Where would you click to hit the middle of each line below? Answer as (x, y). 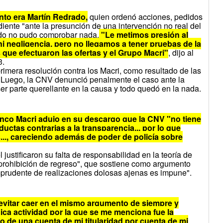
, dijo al (181, 52)
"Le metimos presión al (144, 34)
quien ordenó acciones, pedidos (145, 16)
